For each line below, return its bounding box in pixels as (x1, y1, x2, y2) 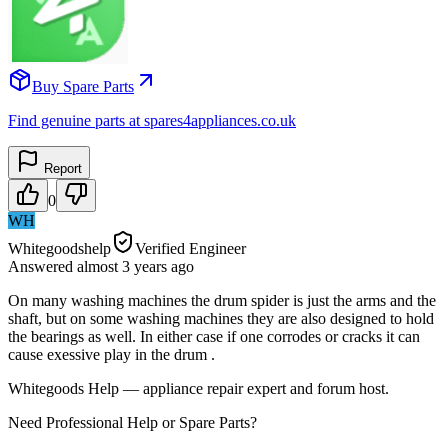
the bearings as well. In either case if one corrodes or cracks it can (8, 327, 420, 345)
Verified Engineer (135, 239, 246, 257)
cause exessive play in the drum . (8, 345, 215, 363)
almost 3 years (77, 257, 167, 275)
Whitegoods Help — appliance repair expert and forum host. (8, 379, 389, 397)
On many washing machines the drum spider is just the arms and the (8, 291, 436, 309)
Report (40, 160, 82, 176)
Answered (8, 257, 77, 275)
